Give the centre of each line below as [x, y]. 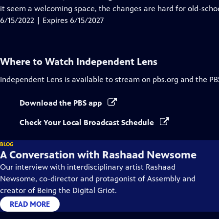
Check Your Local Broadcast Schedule [88, 122]
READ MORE [30, 204]
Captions [77, 8]
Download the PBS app [62, 103]
